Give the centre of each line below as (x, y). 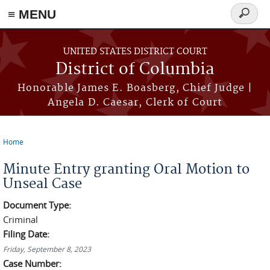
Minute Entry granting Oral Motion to (126, 169)
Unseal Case (42, 184)
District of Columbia (135, 70)
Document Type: (38, 205)
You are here (37, 151)
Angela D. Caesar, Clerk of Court (135, 102)
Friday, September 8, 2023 (47, 249)
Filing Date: (27, 234)
